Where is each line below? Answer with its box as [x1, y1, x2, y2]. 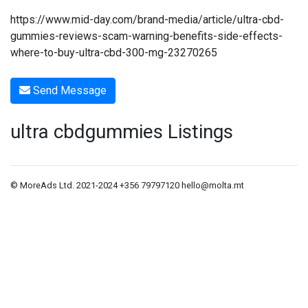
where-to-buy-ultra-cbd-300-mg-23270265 [10, 46, 217, 59]
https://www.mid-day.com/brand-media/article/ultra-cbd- [10, 13, 284, 26]
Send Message [30, 84, 107, 97]
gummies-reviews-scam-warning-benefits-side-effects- [10, 30, 283, 43]
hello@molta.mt [181, 180, 244, 190]
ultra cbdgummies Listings [10, 120, 233, 143]
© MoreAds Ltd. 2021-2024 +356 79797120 [10, 180, 181, 190]
